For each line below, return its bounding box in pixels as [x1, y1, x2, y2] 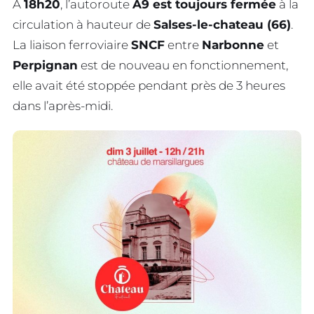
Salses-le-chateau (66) [153, 17, 291, 32]
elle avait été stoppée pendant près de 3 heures [13, 78, 285, 93]
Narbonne [202, 37, 264, 52]
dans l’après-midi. [13, 98, 113, 113]
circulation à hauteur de [13, 17, 153, 32]
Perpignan [13, 57, 78, 72]
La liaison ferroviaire [13, 37, 131, 52]
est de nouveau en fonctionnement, [78, 57, 288, 72]
